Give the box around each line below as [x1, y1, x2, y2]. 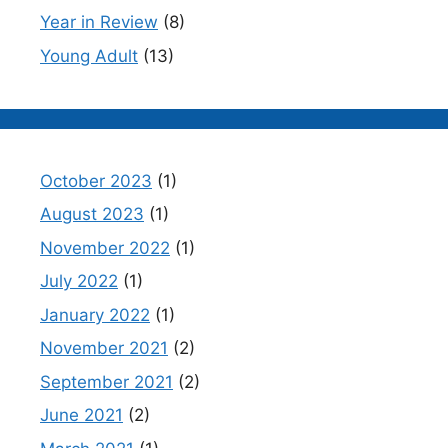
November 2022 [40, 237, 170, 258]
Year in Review [40, 12, 158, 33]
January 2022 [40, 304, 150, 325]
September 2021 [40, 371, 173, 392]
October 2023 [40, 170, 152, 191]
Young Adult [40, 45, 138, 66]
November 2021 [40, 338, 168, 359]
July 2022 [40, 271, 118, 292]
